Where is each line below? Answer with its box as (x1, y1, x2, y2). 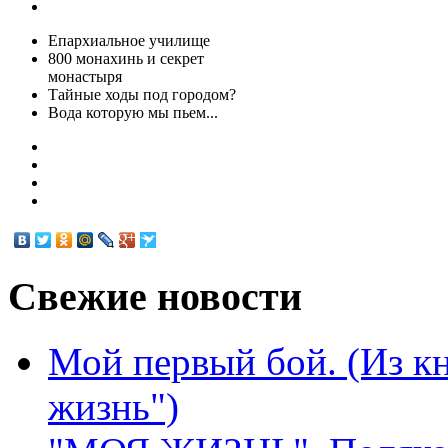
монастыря (48, 68, 122, 86)
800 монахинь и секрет (48, 50, 204, 68)
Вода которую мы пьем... (48, 104, 218, 122)
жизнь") (48, 384, 179, 428)
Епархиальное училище (48, 32, 210, 50)
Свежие (8, 273, 147, 319)
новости (147, 273, 302, 319)
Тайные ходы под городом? (48, 86, 236, 104)
